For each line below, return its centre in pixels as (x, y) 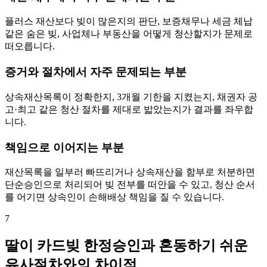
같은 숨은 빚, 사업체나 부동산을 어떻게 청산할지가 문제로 (129, 34)
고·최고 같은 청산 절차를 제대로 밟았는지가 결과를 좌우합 (129, 109)
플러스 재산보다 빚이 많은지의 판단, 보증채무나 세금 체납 (129, 21)
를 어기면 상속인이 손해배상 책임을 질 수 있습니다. (114, 197)
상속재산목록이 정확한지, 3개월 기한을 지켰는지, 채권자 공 (131, 97)
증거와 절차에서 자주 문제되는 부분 (96, 72)
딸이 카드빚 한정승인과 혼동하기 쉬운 (126, 246)
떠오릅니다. (30, 46)
